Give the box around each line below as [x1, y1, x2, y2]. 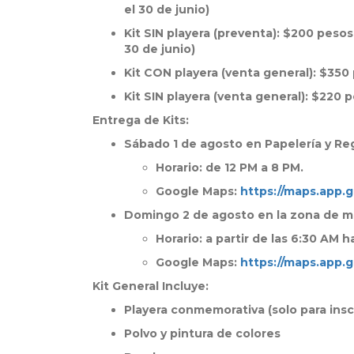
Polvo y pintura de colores [124, 326, 281, 341]
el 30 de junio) [124, 2, 209, 17]
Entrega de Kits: [92, 113, 189, 128]
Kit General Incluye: [92, 279, 209, 294]
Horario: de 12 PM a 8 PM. [156, 160, 303, 175]
